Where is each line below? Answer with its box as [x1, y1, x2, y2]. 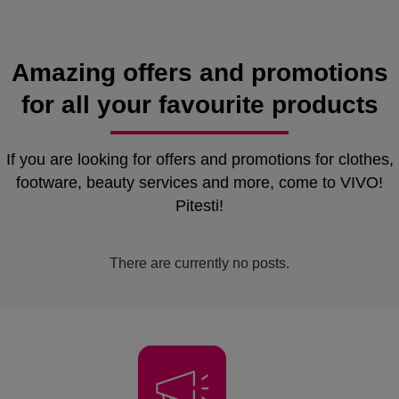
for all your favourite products [20, 90, 379, 118]
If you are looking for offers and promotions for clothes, [5, 150, 394, 168]
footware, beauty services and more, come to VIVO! [16, 173, 383, 191]
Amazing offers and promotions [11, 58, 388, 86]
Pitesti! [175, 196, 224, 215]
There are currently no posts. [110, 255, 289, 271]
